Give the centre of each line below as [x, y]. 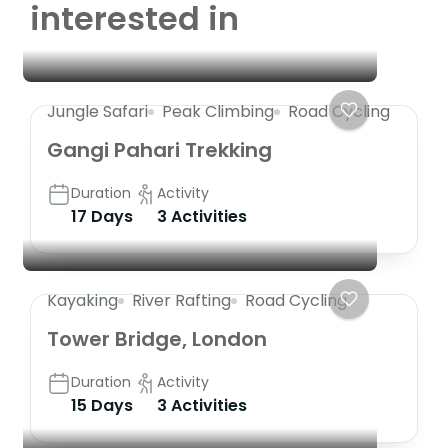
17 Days [102, 216]
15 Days [102, 405]
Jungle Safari [97, 111]
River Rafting [181, 300]
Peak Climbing [218, 111]
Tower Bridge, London [157, 338]
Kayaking [82, 300]
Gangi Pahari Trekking [159, 149]
